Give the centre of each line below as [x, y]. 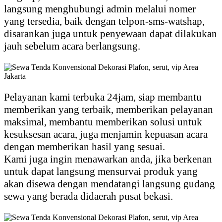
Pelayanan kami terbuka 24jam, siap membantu [103, 97]
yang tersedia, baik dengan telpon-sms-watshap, [104, 22]
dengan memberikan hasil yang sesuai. [84, 147]
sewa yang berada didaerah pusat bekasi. [88, 196]
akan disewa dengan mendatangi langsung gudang [110, 184]
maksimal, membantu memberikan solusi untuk [103, 122]
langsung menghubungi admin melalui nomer [100, 9]
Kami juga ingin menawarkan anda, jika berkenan [108, 159]
